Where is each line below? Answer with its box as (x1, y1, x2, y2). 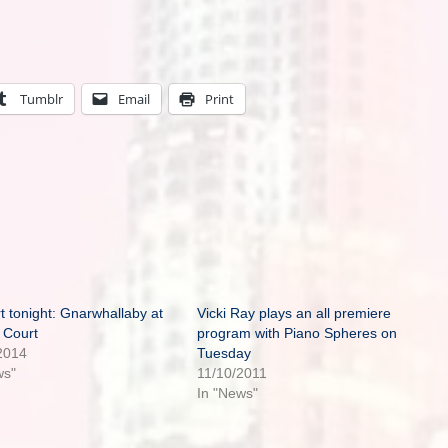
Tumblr (20, 90, 63, 108)
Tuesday (196, 345, 251, 361)
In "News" (196, 385, 258, 401)
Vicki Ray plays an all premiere (196, 305, 391, 321)
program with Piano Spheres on (196, 325, 397, 341)
